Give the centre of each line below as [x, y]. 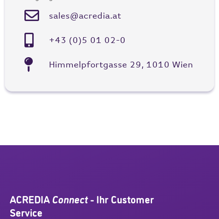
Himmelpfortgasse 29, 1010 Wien [121, 65]
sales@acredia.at [85, 16]
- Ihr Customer [121, 201]
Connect [70, 201]
